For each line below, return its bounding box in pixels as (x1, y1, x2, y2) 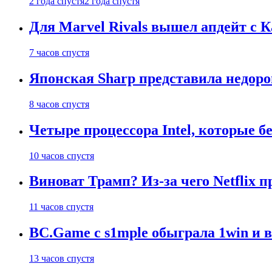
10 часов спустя (29, 150, 94, 161)
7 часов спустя (29, 47, 89, 58)
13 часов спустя (29, 253, 94, 264)
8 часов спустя (29, 98, 89, 109)
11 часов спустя (29, 202, 93, 212)
